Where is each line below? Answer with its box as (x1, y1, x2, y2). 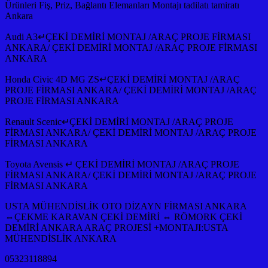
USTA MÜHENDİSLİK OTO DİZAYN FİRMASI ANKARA (5, 200, 246, 211)
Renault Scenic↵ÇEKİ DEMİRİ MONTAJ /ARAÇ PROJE (5, 116, 233, 127)
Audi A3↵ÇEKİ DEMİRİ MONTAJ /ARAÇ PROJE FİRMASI (5, 31, 251, 42)
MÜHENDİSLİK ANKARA (5, 233, 117, 243)
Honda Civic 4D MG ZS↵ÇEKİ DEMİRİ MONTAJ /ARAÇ (5, 74, 240, 84)
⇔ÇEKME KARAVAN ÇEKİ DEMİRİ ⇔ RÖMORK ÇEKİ (5, 211, 242, 222)
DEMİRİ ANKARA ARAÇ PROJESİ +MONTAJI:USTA (5, 222, 228, 233)
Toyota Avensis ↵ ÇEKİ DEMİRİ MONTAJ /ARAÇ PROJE (5, 159, 239, 169)
